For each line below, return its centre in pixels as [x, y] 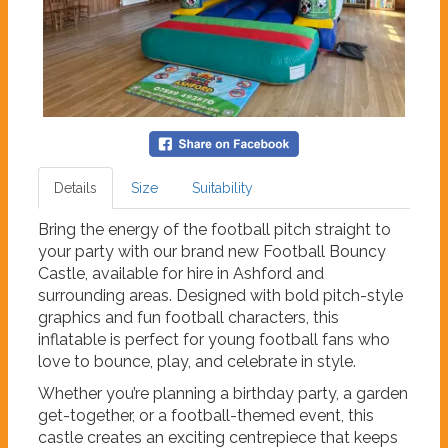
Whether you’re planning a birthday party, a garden [223, 394]
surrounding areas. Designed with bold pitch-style [220, 296]
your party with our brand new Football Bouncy [212, 252]
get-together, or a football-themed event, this [206, 416]
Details [75, 188]
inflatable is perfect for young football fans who [214, 340]
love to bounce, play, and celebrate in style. [197, 362]
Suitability [222, 188]
